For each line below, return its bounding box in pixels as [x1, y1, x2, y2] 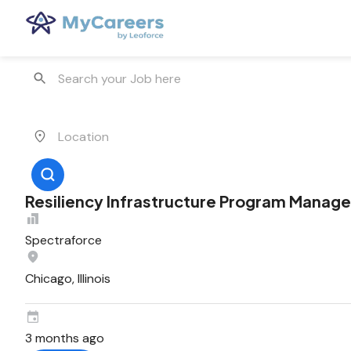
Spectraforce [25, 232, 102, 248]
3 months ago [25, 330, 104, 346]
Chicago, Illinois [25, 270, 110, 287]
